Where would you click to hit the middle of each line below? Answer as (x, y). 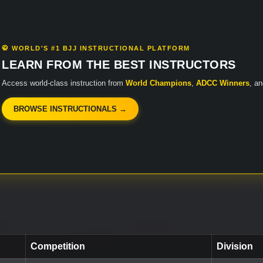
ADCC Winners (223, 83)
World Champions (159, 83)
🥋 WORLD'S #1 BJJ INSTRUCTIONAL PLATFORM (96, 48)
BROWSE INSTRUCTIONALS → (70, 109)
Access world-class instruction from (64, 83)
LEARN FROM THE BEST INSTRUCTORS (119, 64)
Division (235, 247)
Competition (58, 247)
